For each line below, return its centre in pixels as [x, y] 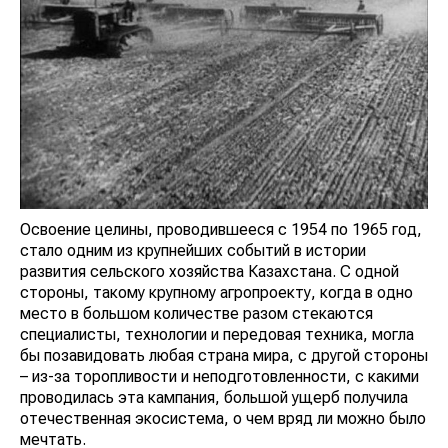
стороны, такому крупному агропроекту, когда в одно [216, 293]
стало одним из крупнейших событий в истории [193, 251]
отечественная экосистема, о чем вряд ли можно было [223, 419]
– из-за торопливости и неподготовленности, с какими [219, 377]
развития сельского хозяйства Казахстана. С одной [209, 272]
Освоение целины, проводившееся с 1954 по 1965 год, [221, 230]
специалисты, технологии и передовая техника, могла [217, 335]
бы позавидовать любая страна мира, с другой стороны [224, 356]
